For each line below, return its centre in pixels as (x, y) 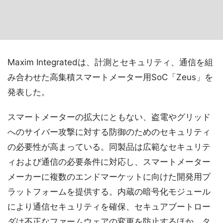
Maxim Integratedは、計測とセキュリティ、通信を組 (110, 62)
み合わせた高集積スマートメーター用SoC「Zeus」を (110, 77)
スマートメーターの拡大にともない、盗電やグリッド (109, 117)
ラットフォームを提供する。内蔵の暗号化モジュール (109, 192)
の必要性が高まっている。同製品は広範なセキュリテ (109, 147)
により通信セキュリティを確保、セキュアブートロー (109, 207)
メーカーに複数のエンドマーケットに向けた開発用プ (109, 177)
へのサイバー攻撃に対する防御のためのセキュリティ (109, 132)
